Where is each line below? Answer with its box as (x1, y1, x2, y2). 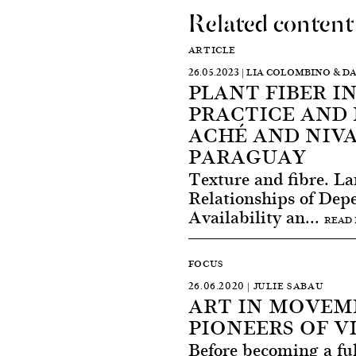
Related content (188, 2, 354, 41)
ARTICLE (188, 42, 236, 57)
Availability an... (188, 203, 324, 230)
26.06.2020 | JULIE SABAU (188, 278, 324, 293)
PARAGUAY (188, 140, 306, 172)
